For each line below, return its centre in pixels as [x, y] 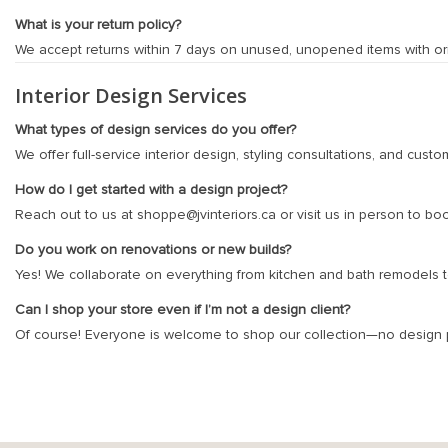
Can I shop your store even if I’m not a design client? [182, 309]
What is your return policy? [98, 24]
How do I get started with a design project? [151, 189]
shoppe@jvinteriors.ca [206, 214]
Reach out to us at [76, 214]
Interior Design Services [131, 94]
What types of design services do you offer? [155, 129]
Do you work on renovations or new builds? [153, 249]
